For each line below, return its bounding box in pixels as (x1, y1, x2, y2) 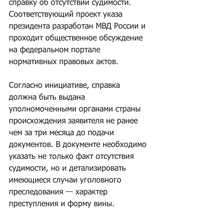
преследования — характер (9, 188, 110, 196)
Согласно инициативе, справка (9, 82, 122, 90)
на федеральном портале (9, 46, 103, 54)
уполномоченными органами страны (9, 106, 143, 113)
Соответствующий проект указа (9, 11, 125, 19)
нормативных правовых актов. (9, 58, 118, 66)
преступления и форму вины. (9, 200, 114, 208)
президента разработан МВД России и (9, 23, 148, 31)
